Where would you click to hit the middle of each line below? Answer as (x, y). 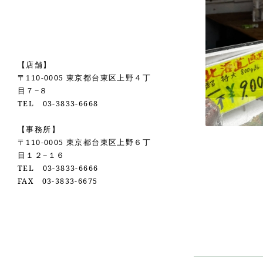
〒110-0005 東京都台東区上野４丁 (84, 77)
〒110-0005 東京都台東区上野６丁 (84, 142)
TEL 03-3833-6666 (58, 168)
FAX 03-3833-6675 (58, 181)
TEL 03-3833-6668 (58, 103)
